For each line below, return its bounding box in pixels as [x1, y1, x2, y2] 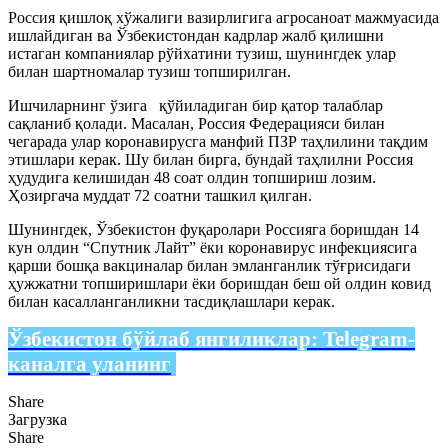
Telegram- [323, 326, 415, 351]
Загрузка [8, 410, 67, 428]
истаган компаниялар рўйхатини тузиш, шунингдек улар [8, 44, 396, 62]
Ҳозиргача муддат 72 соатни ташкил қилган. [8, 186, 312, 204]
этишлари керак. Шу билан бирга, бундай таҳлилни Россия [8, 150, 413, 168]
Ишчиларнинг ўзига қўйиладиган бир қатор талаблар [8, 96, 383, 114]
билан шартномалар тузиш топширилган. [8, 62, 291, 80]
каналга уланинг [8, 351, 171, 376]
